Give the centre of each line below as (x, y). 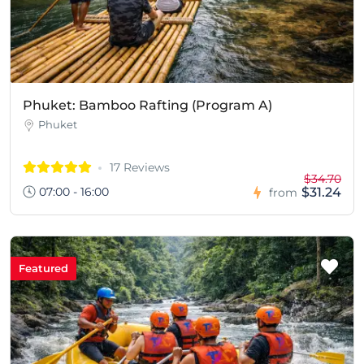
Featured (43, 269)
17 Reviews (140, 168)
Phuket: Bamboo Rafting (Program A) (147, 106)
